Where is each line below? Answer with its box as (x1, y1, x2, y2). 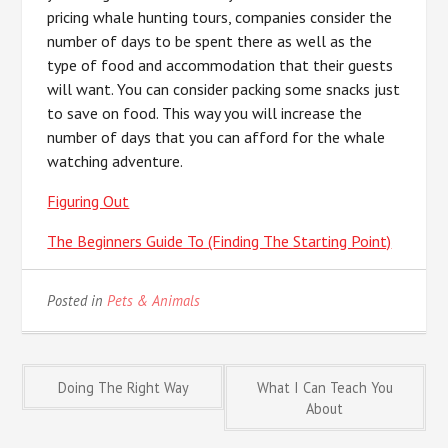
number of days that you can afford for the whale (47, 127, 386, 147)
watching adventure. (47, 151, 184, 171)
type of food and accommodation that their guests (47, 55, 394, 75)
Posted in (47, 291, 108, 310)
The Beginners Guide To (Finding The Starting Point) (47, 231, 392, 251)
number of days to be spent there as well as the (47, 31, 373, 51)
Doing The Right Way (57, 378, 189, 397)
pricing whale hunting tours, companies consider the (47, 7, 393, 27)
